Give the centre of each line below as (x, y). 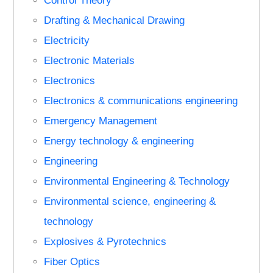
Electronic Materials (90, 60)
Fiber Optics (72, 261)
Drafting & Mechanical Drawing (115, 20)
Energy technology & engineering (119, 141)
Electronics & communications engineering (141, 101)
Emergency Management (101, 121)
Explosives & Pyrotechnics (105, 241)
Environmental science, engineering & (130, 201)
